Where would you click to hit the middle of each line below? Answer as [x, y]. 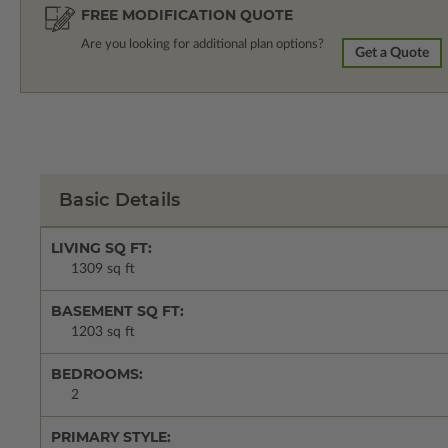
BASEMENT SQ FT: [117, 311]
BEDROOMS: [97, 374]
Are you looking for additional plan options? [202, 45]
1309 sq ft [103, 269]
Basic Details [120, 200]
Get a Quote [392, 53]
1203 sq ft [103, 332]
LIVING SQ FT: [101, 248]
